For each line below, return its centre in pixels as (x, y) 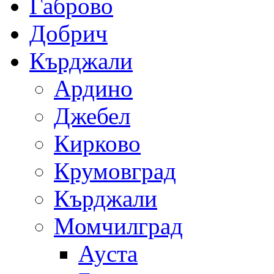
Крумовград (115, 171)
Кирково (97, 143)
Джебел (92, 116)
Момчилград (118, 226)
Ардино (93, 88)
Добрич (68, 33)
